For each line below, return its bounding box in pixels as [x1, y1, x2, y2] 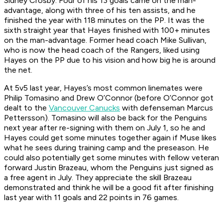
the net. [4, 65, 34, 75]
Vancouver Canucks [49, 103, 120, 113]
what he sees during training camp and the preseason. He [4, 143, 209, 153]
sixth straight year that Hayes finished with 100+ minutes [4, 25, 210, 35]
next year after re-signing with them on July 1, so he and [4, 123, 205, 133]
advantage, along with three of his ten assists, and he [4, 5, 196, 15]
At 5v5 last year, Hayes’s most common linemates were [4, 83, 203, 93]
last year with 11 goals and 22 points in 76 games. [4, 193, 181, 203]
